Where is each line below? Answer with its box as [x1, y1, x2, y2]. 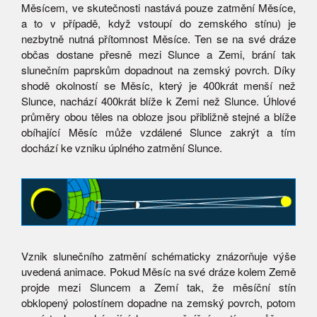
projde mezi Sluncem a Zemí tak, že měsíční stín [21, 279, 296, 294]
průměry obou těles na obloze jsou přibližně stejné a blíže [21, 109, 296, 125]
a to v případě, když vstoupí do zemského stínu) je [21, 16, 296, 31]
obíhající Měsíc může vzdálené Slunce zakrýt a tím [21, 125, 296, 140]
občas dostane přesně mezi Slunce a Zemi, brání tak [21, 47, 296, 62]
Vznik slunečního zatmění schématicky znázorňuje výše [21, 248, 296, 263]
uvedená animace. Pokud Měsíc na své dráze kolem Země [21, 263, 296, 279]
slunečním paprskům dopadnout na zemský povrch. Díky [21, 62, 296, 78]
